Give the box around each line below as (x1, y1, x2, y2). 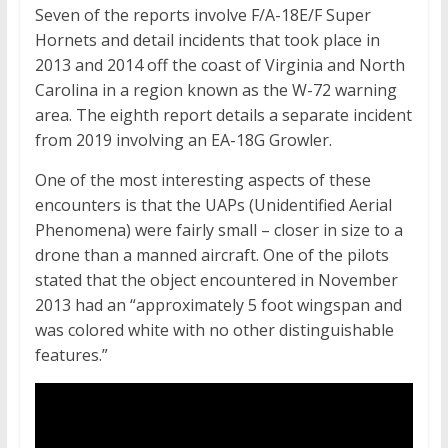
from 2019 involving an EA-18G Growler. (34, 129, 332, 152)
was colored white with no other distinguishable (34, 319, 394, 342)
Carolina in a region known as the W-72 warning (34, 79, 397, 102)
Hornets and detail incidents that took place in (34, 29, 380, 52)
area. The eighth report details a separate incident (34, 104, 412, 127)
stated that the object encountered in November (34, 269, 398, 292)
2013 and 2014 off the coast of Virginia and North (34, 54, 405, 77)
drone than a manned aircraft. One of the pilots (34, 244, 389, 267)
